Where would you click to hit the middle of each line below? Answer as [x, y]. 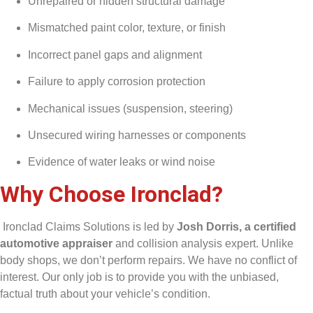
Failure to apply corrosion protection [117, 82]
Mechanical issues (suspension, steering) [130, 108]
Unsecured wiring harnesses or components [137, 135]
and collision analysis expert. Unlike [203, 243]
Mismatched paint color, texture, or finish [127, 28]
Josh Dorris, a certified [236, 226]
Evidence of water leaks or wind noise [122, 162]
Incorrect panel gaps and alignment [115, 54]
